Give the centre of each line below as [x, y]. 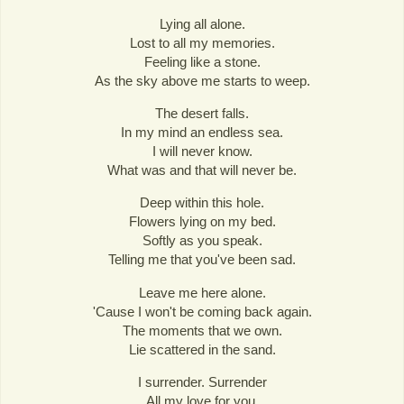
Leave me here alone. [202, 292]
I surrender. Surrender [202, 381]
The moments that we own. [202, 330]
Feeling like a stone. [202, 62]
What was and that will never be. [202, 170]
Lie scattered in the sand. [202, 349]
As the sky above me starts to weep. [202, 81]
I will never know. [202, 151]
